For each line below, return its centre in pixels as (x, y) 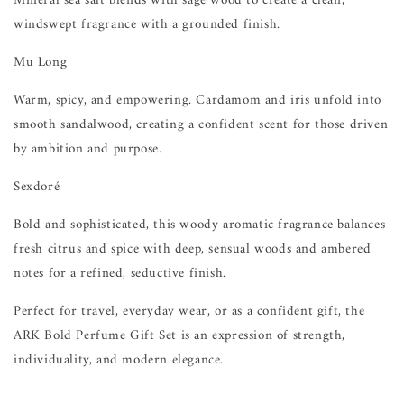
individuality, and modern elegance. (119, 360)
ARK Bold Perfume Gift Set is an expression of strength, (180, 335)
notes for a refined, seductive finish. (120, 273)
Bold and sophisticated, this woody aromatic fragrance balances (200, 225)
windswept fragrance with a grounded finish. (147, 24)
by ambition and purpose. (88, 149)
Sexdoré (37, 187)
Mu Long (41, 62)
